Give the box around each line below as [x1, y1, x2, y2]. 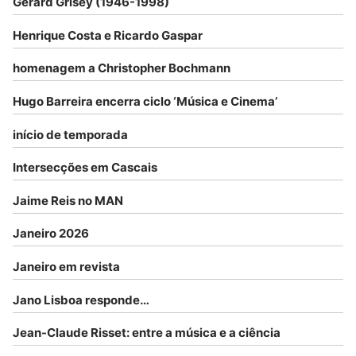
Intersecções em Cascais [13, 160, 157, 176]
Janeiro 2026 [13, 226, 89, 242]
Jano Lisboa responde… [13, 292, 149, 308]
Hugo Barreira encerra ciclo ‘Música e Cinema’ [13, 94, 277, 109]
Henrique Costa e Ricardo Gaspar [13, 27, 203, 43]
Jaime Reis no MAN [13, 192, 123, 208]
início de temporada [13, 126, 128, 142]
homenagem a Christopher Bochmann [13, 60, 230, 76]
